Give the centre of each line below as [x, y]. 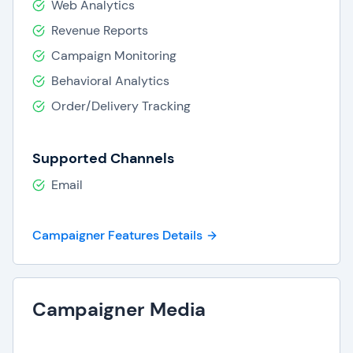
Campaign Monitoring [114, 56]
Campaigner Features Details [117, 235]
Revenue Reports [100, 30]
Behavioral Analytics [110, 81]
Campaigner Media [119, 309]
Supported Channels [103, 158]
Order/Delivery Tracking [121, 106]
